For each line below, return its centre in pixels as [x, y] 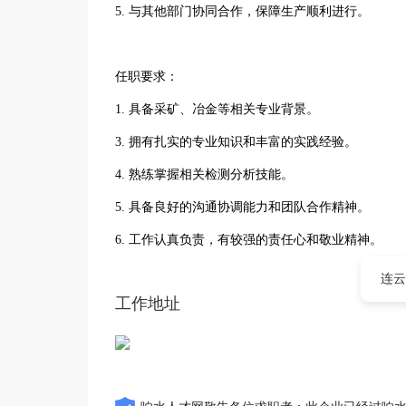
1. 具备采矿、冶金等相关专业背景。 [217, 109]
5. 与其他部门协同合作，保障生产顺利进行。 [242, 11]
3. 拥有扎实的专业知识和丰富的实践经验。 [236, 142]
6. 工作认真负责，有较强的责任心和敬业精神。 [249, 240]
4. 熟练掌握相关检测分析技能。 [204, 174]
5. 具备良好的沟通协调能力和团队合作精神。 [242, 207]
